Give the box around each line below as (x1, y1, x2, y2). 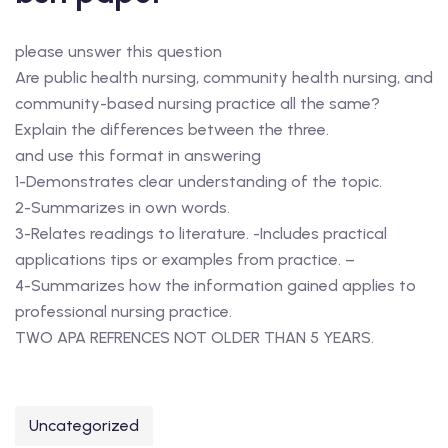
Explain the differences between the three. (15, 120, 329, 139)
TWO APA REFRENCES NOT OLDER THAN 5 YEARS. (15, 328, 374, 347)
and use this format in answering (15, 146, 261, 165)
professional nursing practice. (15, 302, 232, 321)
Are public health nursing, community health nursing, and (15, 68, 433, 87)
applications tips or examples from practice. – (15, 250, 355, 269)
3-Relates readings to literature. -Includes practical (15, 224, 387, 243)
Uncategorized (29, 416, 139, 435)
